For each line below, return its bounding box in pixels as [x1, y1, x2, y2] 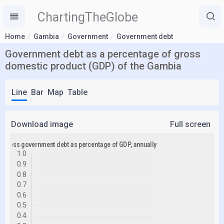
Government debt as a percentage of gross [5, 48, 200, 60]
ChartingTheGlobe [37, 10, 138, 24]
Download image [11, 119, 73, 129]
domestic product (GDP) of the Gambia [5, 60, 181, 72]
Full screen [170, 119, 210, 129]
